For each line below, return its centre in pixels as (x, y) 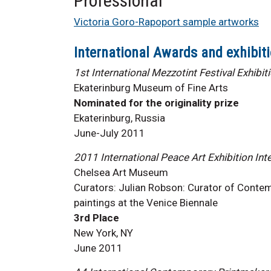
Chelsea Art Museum (121, 172)
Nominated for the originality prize (156, 103)
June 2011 (98, 248)
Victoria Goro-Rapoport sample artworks (166, 21)
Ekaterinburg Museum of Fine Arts (151, 87)
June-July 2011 (109, 133)
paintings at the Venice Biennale (146, 202)
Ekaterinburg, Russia (119, 118)
